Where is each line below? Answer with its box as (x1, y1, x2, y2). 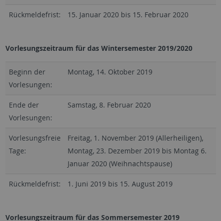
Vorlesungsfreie (8, 133, 61, 143)
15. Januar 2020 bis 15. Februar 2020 (67, 10, 188, 20)
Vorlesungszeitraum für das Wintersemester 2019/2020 (5, 43, 192, 53)
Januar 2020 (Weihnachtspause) (67, 159, 172, 169)
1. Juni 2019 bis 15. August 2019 (67, 179, 173, 189)
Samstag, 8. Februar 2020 (67, 100, 151, 110)
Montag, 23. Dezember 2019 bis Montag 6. (67, 146, 207, 156)
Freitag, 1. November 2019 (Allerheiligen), (67, 133, 203, 143)
